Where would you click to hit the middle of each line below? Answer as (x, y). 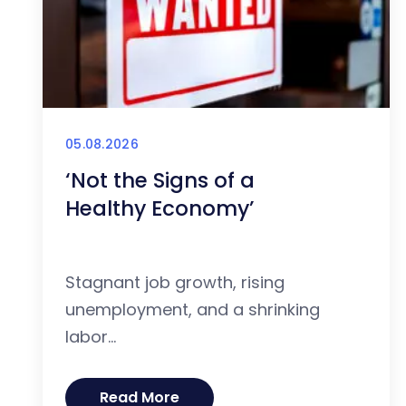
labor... (91, 337)
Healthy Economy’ (160, 209)
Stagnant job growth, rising (175, 283)
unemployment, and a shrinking (193, 310)
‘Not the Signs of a (160, 181)
